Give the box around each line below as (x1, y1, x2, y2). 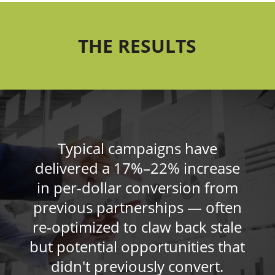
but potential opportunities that (29, 236, 246, 257)
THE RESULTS (78, 33, 197, 58)
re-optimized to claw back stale (33, 216, 242, 237)
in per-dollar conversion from (36, 177, 238, 198)
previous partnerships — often (33, 196, 242, 217)
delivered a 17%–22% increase (34, 157, 240, 178)
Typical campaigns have (57, 137, 217, 158)
